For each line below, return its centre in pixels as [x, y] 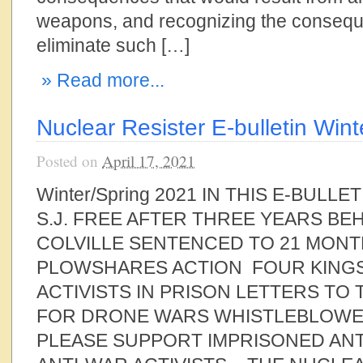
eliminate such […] [113, 45]
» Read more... [100, 80]
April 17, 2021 [149, 161]
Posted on [69, 161]
